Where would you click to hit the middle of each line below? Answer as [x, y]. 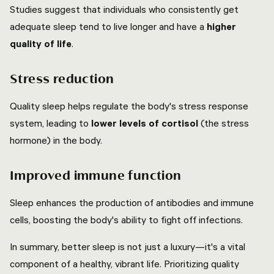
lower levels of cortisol [145, 123]
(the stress [224, 123]
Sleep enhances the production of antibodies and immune [132, 202]
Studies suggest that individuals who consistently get [124, 9]
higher [221, 26]
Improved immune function [96, 176]
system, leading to [50, 123]
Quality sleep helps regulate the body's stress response [129, 106]
